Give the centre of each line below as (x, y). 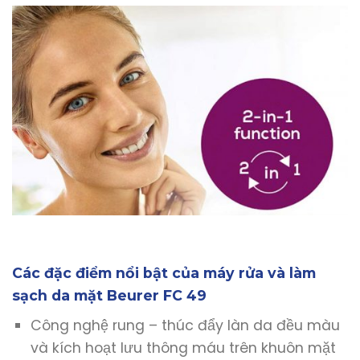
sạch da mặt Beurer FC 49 (109, 296)
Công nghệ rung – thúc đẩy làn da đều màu (185, 326)
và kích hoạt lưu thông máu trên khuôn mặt (183, 348)
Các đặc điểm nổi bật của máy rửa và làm (164, 273)
